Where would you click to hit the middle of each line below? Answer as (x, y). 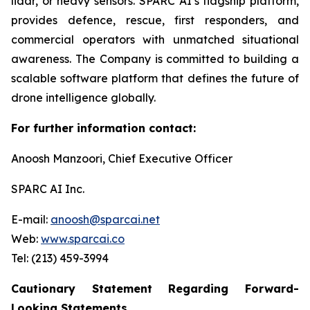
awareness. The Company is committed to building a (155, 59)
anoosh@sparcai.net (105, 219)
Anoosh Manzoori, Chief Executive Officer (122, 158)
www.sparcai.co (83, 239)
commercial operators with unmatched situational (155, 39)
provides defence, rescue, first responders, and (155, 20)
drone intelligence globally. (83, 98)
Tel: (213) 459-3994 (60, 258)
